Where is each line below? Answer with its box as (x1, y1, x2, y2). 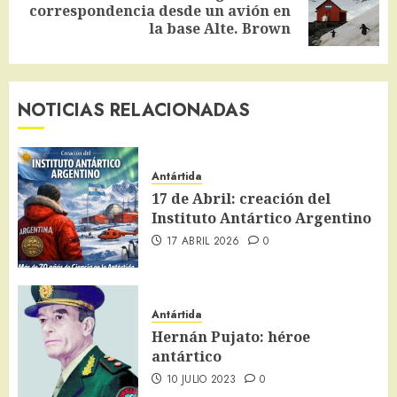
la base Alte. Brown (149, 18, 291, 38)
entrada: (17, 18, 81, 42)
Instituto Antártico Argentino (152, 207, 371, 228)
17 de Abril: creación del (152, 188, 331, 208)
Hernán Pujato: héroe (152, 326, 310, 346)
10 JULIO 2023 (166, 370, 237, 387)
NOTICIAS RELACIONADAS (18, 97, 250, 123)
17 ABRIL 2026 (166, 232, 240, 249)
